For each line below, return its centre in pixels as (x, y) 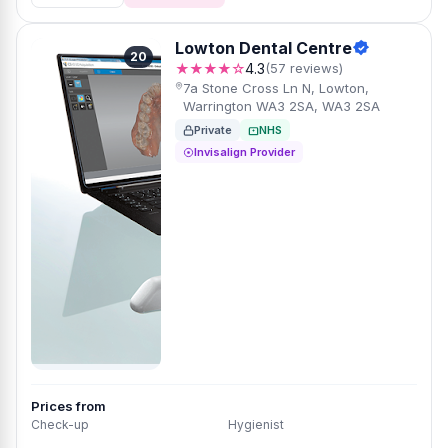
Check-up (60, 424)
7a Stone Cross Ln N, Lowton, (276, 88)
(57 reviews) (304, 68)
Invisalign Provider (244, 152)
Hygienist (256, 424)
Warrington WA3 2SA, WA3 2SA (282, 106)
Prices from (68, 406)
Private (213, 130)
